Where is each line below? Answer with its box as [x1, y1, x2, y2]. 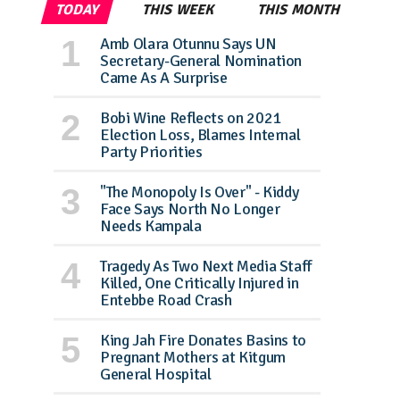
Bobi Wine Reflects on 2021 [100, 107, 281, 128]
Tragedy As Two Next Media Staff [100, 255, 312, 276]
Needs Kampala [100, 215, 202, 236]
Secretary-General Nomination [100, 50, 303, 71]
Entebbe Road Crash [100, 289, 232, 310]
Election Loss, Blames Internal [100, 124, 301, 145]
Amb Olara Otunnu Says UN [100, 33, 277, 54]
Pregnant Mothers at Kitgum [100, 346, 286, 367]
